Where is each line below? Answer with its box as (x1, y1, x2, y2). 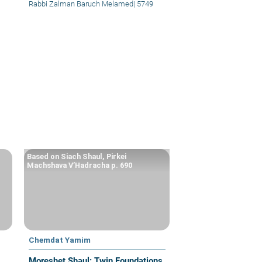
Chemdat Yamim (29, 235, 91, 244)
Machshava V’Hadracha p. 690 (27, 160, 133, 170)
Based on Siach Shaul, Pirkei (27, 151, 127, 161)
